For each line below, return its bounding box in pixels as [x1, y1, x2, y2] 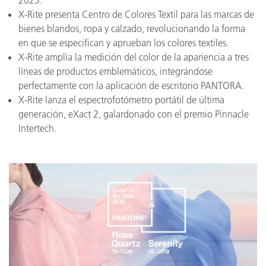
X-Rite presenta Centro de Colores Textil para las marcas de [18, 8, 254, 21]
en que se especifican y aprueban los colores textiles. [18, 37, 229, 49]
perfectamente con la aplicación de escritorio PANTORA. [18, 80, 244, 92]
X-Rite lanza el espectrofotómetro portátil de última [18, 94, 224, 106]
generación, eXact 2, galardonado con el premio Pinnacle [18, 108, 249, 121]
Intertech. [18, 122, 56, 135]
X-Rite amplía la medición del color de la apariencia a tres [18, 51, 249, 64]
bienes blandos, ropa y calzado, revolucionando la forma [18, 23, 245, 35]
